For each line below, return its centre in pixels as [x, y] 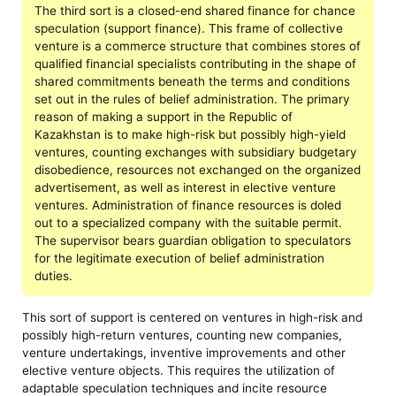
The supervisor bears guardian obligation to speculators [192, 240]
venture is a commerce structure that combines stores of [197, 46]
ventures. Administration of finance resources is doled [187, 205]
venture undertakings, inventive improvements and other [184, 352]
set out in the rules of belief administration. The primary [192, 99]
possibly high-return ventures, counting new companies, [183, 335]
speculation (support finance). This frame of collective [188, 28]
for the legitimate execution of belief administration [179, 258]
